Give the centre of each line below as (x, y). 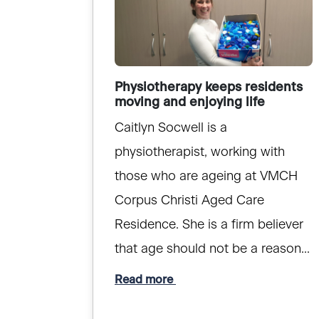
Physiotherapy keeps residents (209, 88)
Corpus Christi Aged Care (189, 201)
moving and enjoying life (190, 103)
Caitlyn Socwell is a (171, 129)
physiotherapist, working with (200, 153)
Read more (145, 279)
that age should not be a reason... (212, 250)
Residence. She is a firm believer (209, 225)
